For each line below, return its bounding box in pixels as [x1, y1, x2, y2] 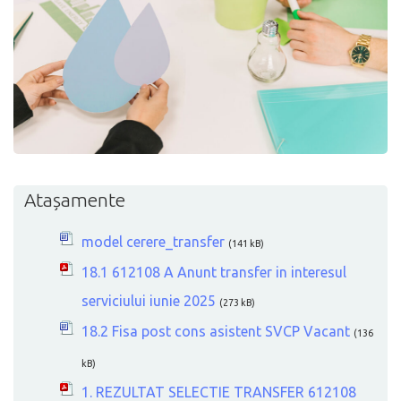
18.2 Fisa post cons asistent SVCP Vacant [81, 322, 350, 339]
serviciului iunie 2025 [81, 292, 216, 309]
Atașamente [24, 188, 125, 210]
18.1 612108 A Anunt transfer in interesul [81, 263, 346, 280]
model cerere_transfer [81, 233, 225, 250]
